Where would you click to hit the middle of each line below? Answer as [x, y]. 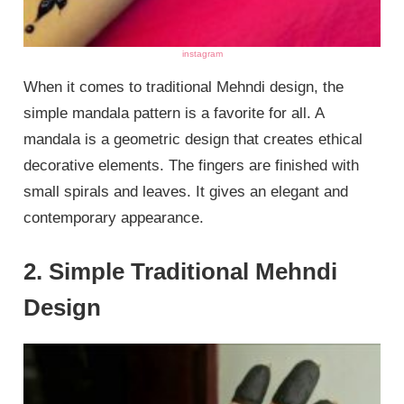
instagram [202, 53]
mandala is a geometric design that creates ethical [193, 139]
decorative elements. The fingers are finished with [192, 165]
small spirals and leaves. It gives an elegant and [186, 191]
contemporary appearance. [114, 217]
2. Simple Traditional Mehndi [181, 272]
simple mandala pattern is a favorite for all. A [174, 113]
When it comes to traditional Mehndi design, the [184, 87]
